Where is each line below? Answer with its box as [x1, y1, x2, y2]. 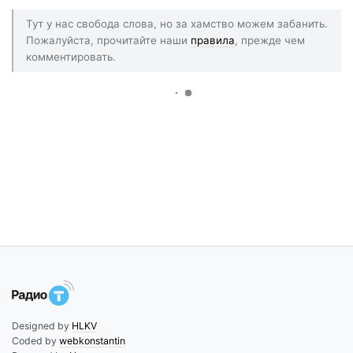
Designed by [12, 320, 72, 333]
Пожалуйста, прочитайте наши [26, 33, 191, 46]
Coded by [12, 335, 59, 347]
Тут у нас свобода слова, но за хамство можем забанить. [26, 17, 328, 30]
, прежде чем [235, 33, 305, 46]
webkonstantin [59, 335, 125, 347]
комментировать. [26, 50, 116, 63]
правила [191, 33, 235, 46]
